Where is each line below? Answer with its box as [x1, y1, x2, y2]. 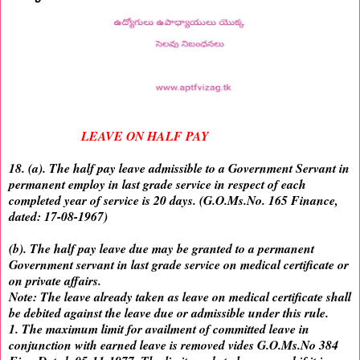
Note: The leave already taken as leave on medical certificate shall [9, 288, 351, 306]
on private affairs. [9, 272, 101, 290]
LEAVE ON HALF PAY [81, 127, 209, 145]
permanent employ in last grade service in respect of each [9, 175, 306, 194]
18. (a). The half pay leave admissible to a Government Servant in [9, 159, 350, 178]
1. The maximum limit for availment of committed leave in [9, 320, 309, 338]
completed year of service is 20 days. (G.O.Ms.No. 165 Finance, [9, 191, 338, 210]
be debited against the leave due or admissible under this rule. [9, 304, 329, 322]
